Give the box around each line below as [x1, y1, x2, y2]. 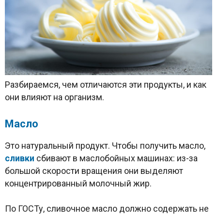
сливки [5, 153, 34, 164]
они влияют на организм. [5, 92, 104, 103]
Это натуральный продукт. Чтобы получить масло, [5, 140, 205, 151]
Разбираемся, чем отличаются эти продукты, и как [5, 79, 206, 90]
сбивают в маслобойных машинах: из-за [34, 153, 198, 164]
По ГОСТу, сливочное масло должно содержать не [5, 203, 209, 214]
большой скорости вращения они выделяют [5, 166, 183, 176]
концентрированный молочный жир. [5, 178, 152, 189]
